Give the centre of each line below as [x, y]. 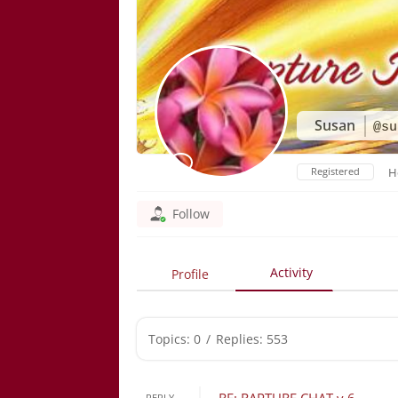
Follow [191, 214]
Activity [291, 272]
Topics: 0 [175, 339]
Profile [191, 274]
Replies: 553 [252, 339]
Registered [336, 171]
